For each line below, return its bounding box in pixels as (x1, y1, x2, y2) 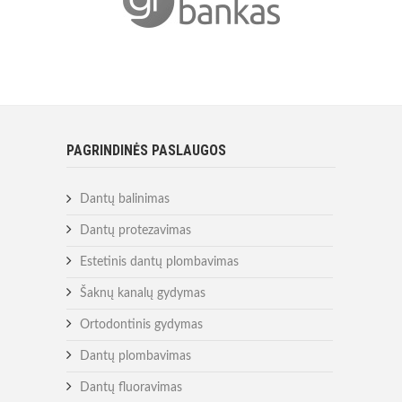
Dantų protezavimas (80, 224, 191, 238)
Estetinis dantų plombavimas (80, 256, 239, 269)
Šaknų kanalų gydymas (80, 287, 205, 301)
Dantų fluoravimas (80, 381, 182, 395)
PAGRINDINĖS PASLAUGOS (66, 142, 226, 160)
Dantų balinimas (80, 193, 170, 206)
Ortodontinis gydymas (80, 319, 203, 332)
